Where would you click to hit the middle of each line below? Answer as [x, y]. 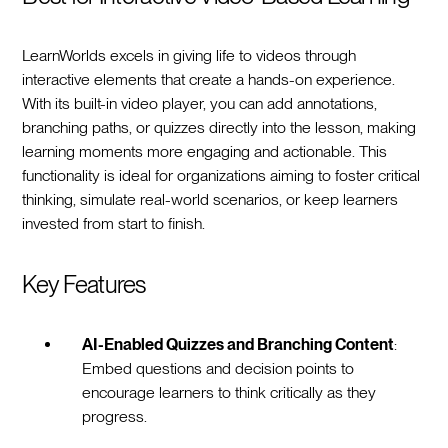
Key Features [84, 284]
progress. [115, 416]
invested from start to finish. [114, 223]
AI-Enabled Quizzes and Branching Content [238, 344]
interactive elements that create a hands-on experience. [209, 79]
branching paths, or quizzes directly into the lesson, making [219, 127]
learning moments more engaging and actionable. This [205, 151]
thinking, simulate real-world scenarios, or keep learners [210, 199]
